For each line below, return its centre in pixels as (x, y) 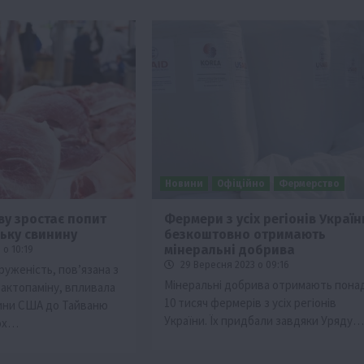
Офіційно (240, 183)
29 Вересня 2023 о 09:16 (233, 264)
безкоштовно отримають (245, 234)
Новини (184, 183)
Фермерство (309, 183)
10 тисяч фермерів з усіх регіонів (250, 302)
